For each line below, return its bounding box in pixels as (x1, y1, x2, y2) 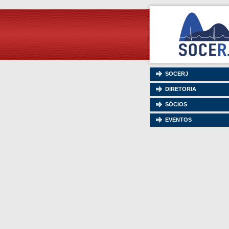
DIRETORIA (165, 86, 196, 92)
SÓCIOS (165, 101, 187, 107)
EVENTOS (165, 117, 192, 123)
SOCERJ (165, 71, 188, 77)
